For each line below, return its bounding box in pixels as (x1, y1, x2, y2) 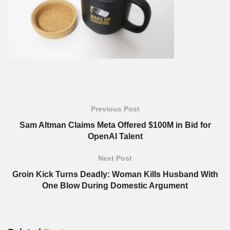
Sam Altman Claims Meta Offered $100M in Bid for (19, 121, 211, 129)
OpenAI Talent (87, 132, 143, 141)
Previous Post (90, 105, 140, 113)
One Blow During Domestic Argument (42, 181, 188, 190)
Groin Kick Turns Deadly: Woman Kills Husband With (12, 170, 218, 179)
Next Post (98, 154, 132, 162)
